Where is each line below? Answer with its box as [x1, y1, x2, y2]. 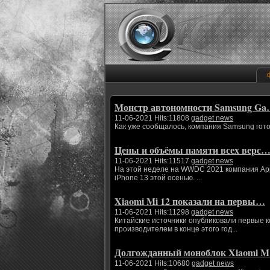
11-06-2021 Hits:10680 [115, 259, 192, 268]
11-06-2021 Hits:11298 [115, 208, 191, 216]
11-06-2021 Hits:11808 [115, 114, 191, 122]
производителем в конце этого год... [115, 225, 237, 233]
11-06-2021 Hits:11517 [115, 157, 191, 165]
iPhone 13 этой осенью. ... [115, 174, 202, 182]
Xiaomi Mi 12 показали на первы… [115, 194, 265, 208]
